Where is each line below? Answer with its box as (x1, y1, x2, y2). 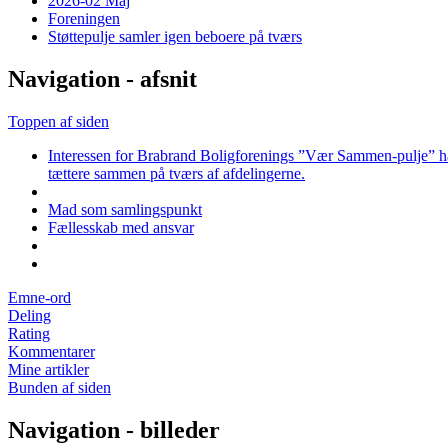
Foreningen (48, 10, 120, 28)
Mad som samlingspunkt (48, 201, 202, 219)
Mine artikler (8, 361, 89, 379)
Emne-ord (8, 289, 71, 307)
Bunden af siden (8, 379, 111, 397)
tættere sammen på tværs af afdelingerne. (48, 165, 305, 183)
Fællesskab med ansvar (48, 219, 194, 237)
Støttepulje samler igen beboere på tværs (48, 28, 302, 46)
